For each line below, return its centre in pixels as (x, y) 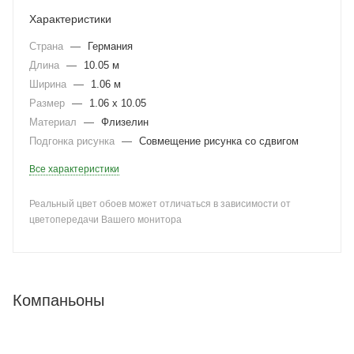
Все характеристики (74, 169)
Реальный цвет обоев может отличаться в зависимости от (160, 204)
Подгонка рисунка (73, 141)
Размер (49, 103)
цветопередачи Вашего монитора (105, 220)
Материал (55, 122)
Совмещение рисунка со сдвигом (219, 141)
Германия (110, 46)
